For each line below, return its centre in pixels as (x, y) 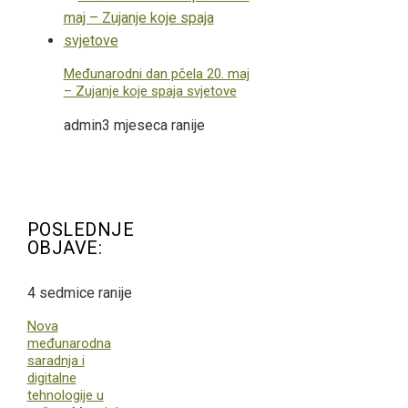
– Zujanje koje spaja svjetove (150, 91)
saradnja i (56, 360)
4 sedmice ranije (79, 292)
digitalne (51, 377)
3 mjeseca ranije (153, 125)
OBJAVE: (65, 248)
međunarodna (69, 343)
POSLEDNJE (81, 230)
